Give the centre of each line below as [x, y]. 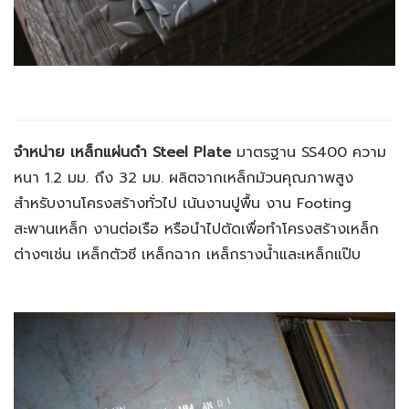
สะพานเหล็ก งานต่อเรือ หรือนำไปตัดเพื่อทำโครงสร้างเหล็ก [196, 230]
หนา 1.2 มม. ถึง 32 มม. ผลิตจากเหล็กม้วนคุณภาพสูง [184, 178]
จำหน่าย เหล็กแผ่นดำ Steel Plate [122, 153]
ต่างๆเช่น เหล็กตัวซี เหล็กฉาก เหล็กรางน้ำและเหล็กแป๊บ [187, 255]
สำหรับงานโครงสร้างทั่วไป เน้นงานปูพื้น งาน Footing [183, 204]
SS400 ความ [344, 153]
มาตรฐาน [266, 153]
